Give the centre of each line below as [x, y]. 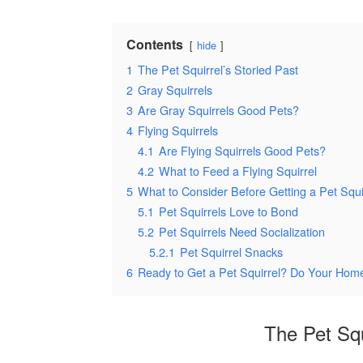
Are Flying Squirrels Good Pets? [242, 150]
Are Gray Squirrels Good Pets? [218, 109]
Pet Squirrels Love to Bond [228, 211]
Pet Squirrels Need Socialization [242, 231]
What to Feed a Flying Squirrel [238, 170]
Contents [155, 44]
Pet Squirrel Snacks [231, 251]
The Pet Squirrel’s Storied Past [218, 69]
